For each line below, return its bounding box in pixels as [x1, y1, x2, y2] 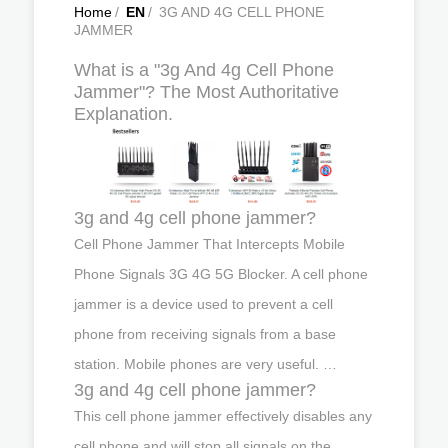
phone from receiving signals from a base [74, 325, 336, 342]
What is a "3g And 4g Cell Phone [74, 60, 334, 80]
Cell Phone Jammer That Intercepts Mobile [74, 235, 345, 252]
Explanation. [74, 104, 173, 124]
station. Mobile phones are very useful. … [74, 355, 337, 372]
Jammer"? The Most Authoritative [74, 82, 339, 102]
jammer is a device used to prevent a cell [74, 295, 333, 312]
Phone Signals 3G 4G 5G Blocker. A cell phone [74, 265, 368, 282]
